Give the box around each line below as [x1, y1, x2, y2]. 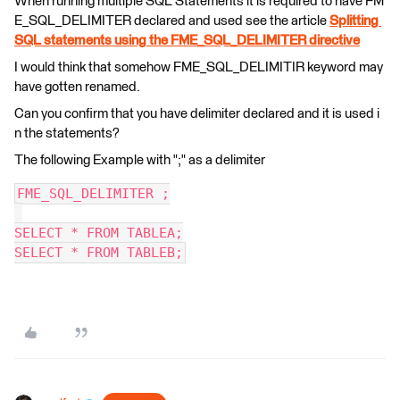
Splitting [329, 14, 381, 28]
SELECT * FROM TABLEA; [14, 225, 183, 241]
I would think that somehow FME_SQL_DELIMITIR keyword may [14, 61, 386, 74]
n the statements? [14, 127, 122, 140]
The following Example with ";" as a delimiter [14, 154, 268, 167]
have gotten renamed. [14, 80, 142, 94]
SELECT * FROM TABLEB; [14, 245, 183, 261]
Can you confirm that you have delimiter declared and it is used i [14, 107, 379, 121]
